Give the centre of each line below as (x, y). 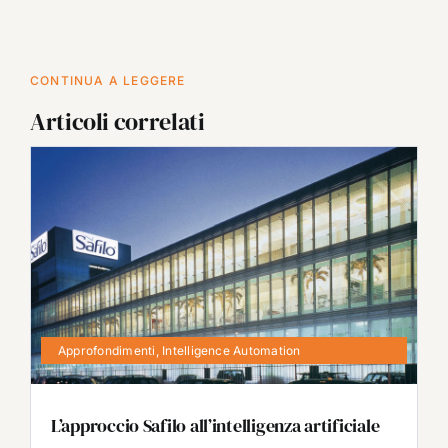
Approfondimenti (106, 350)
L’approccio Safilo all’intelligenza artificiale (215, 425)
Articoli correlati (117, 121)
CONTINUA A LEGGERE (107, 80)
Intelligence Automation (231, 350)
